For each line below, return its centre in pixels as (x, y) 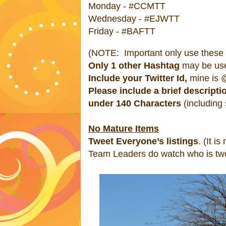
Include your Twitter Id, (138, 78)
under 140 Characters (135, 103)
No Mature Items (124, 128)
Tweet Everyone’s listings (143, 141)
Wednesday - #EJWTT (134, 18)
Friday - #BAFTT (122, 31)
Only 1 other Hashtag (134, 65)
